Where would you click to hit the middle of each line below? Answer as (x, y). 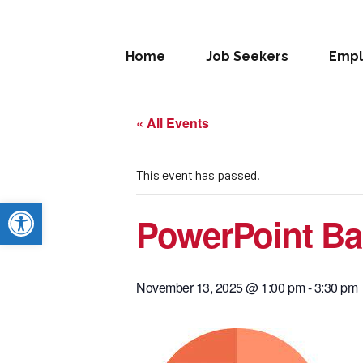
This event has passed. (198, 175)
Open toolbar (48, 210)
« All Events (173, 123)
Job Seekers (247, 56)
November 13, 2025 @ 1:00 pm (221, 287)
